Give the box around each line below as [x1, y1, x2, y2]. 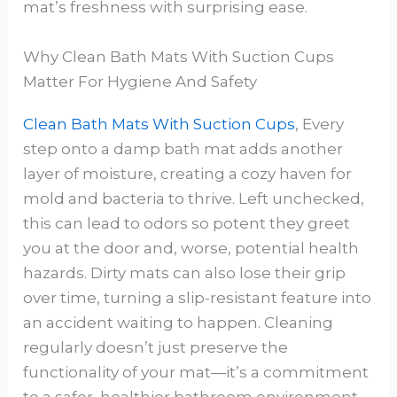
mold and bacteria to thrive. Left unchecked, [23, 189, 365, 207]
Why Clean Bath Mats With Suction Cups [23, 47, 335, 66]
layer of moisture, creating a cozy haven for [23, 164, 353, 183]
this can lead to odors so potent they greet [23, 214, 351, 232]
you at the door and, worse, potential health [23, 238, 360, 257]
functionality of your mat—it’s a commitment [23, 362, 370, 381]
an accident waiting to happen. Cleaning [23, 313, 334, 331]
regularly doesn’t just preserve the [23, 338, 289, 356]
